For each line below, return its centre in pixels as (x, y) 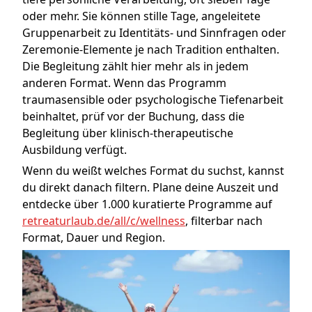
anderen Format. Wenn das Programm (124, 83)
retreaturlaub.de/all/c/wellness (104, 220)
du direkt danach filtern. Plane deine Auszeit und (150, 187)
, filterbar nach (224, 220)
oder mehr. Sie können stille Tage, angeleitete (141, 16)
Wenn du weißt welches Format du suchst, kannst (153, 170)
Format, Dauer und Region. (94, 237)
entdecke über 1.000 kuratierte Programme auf (147, 204)
